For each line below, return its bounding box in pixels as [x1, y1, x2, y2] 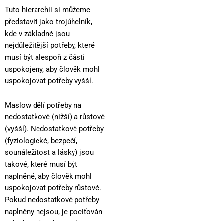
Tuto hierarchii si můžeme [5, 5, 90, 14]
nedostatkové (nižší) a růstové [5, 112, 105, 122]
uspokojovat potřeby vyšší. [5, 76, 93, 85]
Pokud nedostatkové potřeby [5, 195, 99, 205]
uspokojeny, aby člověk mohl [5, 64, 100, 74]
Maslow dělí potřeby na [5, 101, 81, 110]
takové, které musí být [5, 160, 77, 169]
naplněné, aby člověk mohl [5, 172, 92, 181]
